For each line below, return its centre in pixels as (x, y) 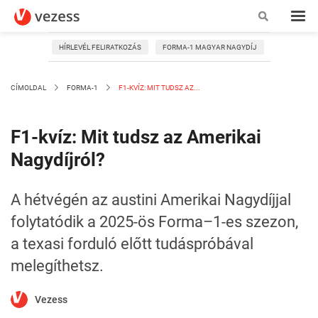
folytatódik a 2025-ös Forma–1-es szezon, (154, 222)
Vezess (51, 300)
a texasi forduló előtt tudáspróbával (132, 244)
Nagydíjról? (58, 160)
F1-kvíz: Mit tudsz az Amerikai (136, 137)
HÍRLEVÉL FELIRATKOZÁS (100, 47)
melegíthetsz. (57, 266)
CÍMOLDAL (28, 88)
